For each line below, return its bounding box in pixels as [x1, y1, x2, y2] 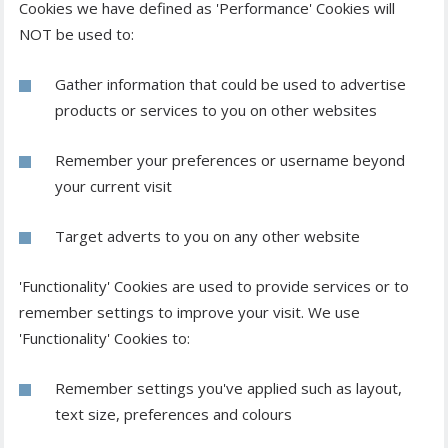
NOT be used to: [19, 24, 134, 45]
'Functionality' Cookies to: [19, 328, 190, 349]
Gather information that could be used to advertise [55, 74, 406, 95]
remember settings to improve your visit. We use [19, 302, 360, 323]
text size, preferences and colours [55, 404, 292, 425]
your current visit [55, 176, 172, 197]
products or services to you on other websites [55, 100, 377, 121]
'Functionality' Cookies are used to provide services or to [19, 276, 409, 297]
